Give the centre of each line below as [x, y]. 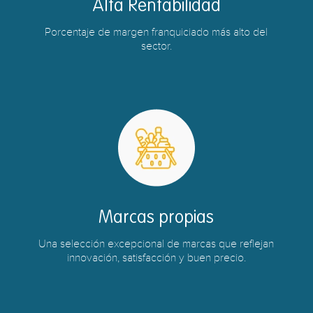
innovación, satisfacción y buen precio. [156, 258]
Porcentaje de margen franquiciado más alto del [156, 32]
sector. [156, 46]
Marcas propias [156, 218]
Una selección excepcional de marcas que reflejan [156, 244]
